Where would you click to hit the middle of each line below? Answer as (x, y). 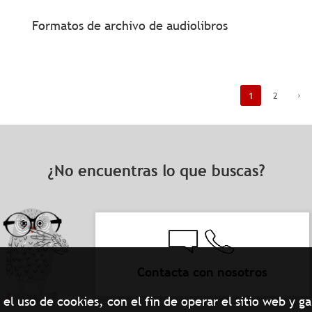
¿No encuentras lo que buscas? (156, 171)
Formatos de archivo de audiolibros (130, 25)
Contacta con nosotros (202, 272)
